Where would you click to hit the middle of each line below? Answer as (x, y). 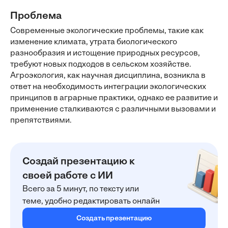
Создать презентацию (114, 219)
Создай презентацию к (79, 162)
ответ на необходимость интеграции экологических (108, 87)
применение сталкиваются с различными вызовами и (113, 109)
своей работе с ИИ (68, 176)
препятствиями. (41, 121)
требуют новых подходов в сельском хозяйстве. (101, 65)
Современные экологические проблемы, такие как (107, 31)
